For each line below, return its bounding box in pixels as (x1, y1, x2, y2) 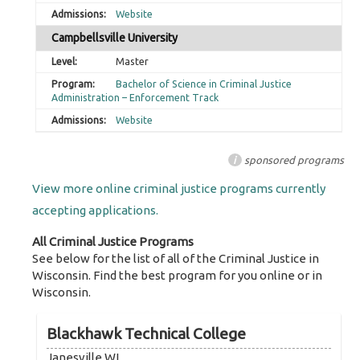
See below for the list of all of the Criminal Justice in (32, 252, 320, 266)
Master (115, 56, 149, 67)
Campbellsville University (51, 31, 178, 44)
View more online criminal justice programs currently (32, 182, 326, 196)
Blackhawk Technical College (47, 324, 247, 342)
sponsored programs (242, 154, 345, 166)
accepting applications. (32, 203, 159, 218)
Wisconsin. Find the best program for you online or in (32, 268, 323, 283)
